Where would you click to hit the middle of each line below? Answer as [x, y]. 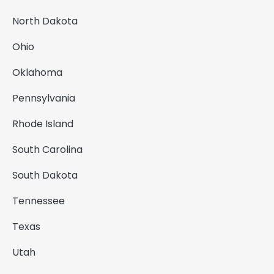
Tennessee [39, 201]
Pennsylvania [44, 98]
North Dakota [45, 21]
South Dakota [45, 175]
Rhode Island [43, 124]
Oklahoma [37, 72]
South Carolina [47, 149]
